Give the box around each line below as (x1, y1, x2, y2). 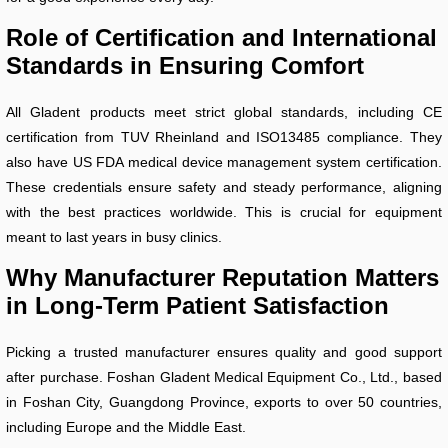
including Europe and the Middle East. (6, 418, 247, 435)
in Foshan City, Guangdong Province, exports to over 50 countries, (6, 393, 442, 410)
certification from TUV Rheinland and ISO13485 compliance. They (6, 128, 442, 145)
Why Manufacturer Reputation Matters (6, 263, 440, 291)
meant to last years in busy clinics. (6, 228, 223, 245)
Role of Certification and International (6, 23, 438, 51)
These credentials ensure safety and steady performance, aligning (6, 178, 442, 195)
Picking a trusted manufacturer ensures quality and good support (6, 343, 442, 360)
